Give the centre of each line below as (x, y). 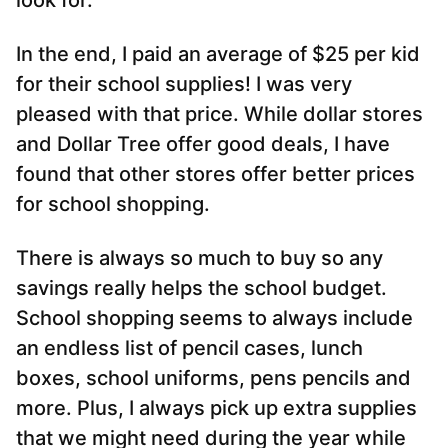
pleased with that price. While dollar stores (219, 114)
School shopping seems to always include (214, 318)
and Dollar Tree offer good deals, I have (203, 144)
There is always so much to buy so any (199, 258)
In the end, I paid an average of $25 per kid (218, 54)
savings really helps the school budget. (201, 288)
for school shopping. (113, 204)
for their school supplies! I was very (184, 84)
